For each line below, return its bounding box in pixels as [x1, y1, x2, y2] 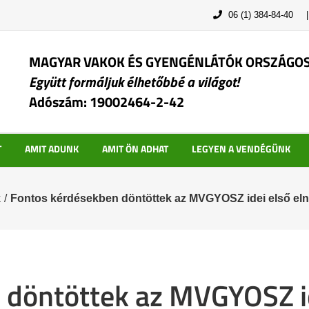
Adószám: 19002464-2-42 [29, 91, 184, 112]
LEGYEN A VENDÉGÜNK [191, 141, 290, 156]
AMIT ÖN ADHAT [101, 141, 168, 156]
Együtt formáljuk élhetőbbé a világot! [29, 71, 239, 92]
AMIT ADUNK [24, 141, 79, 156]
